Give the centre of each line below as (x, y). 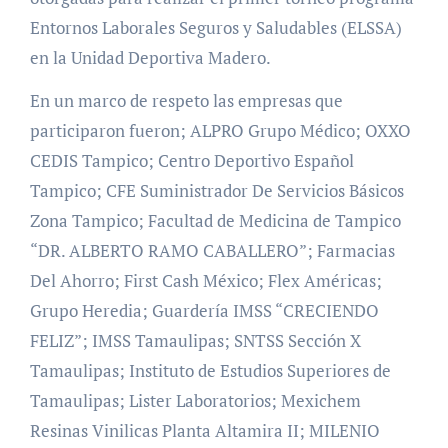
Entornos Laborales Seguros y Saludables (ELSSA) (215, 27)
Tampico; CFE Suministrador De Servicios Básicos (216, 190)
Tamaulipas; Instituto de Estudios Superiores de (210, 370)
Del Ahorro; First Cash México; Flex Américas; (205, 280)
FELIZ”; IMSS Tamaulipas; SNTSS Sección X (195, 340)
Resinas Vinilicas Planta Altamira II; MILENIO (204, 430)
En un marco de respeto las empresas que (186, 100)
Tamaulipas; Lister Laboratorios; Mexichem (195, 400)
